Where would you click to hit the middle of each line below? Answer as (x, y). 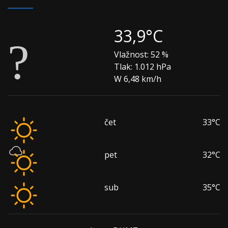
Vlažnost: (131, 54)
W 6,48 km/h (138, 79)
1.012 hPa (152, 67)
